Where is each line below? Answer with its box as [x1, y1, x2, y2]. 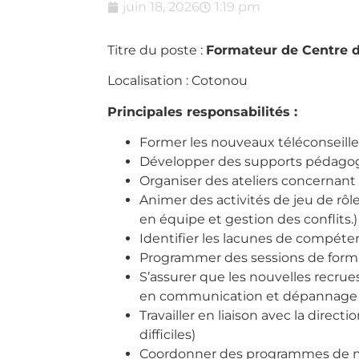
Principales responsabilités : [107, 103, 297, 119]
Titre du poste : [107, 42, 206, 58]
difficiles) [139, 327, 196, 343]
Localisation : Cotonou [107, 73, 248, 89]
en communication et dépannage [139, 288, 357, 305]
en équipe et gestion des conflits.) [139, 212, 357, 228]
